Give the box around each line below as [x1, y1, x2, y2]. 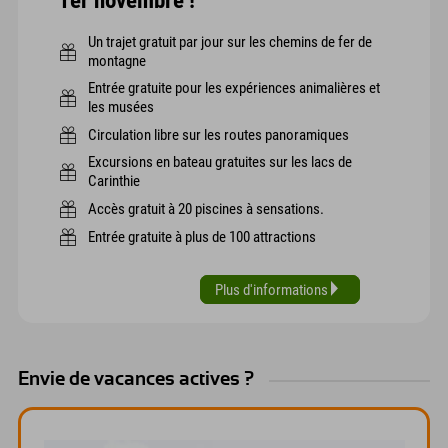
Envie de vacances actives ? [18, 370, 254, 390]
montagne [88, 52, 146, 71]
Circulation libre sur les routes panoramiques [88, 125, 349, 144]
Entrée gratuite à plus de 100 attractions [88, 227, 316, 246]
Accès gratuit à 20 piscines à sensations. [88, 199, 324, 218]
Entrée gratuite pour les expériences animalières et [88, 79, 380, 98]
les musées [88, 98, 154, 117]
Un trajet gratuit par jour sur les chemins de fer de [88, 33, 372, 52]
